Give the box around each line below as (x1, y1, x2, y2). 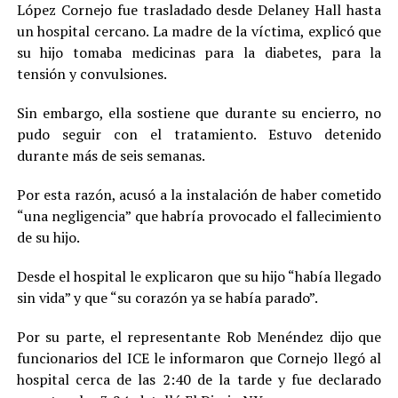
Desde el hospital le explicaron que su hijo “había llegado (16, 267, 382, 287)
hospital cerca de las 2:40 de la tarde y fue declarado (16, 370, 382, 390)
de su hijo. (16, 227, 80, 248)
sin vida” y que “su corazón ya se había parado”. (16, 288, 318, 308)
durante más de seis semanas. (16, 146, 205, 166)
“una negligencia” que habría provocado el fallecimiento (16, 206, 382, 227)
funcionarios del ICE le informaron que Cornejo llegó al (16, 348, 382, 369)
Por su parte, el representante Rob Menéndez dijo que (16, 327, 382, 347)
